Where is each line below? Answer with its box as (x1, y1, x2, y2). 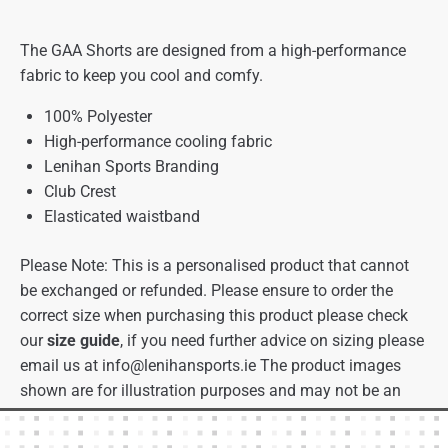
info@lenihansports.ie (102, 356, 256, 376)
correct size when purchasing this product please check (20, 306, 408, 326)
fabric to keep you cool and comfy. (20, 66, 267, 86)
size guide (47, 331, 120, 351)
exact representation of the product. (20, 406, 270, 426)
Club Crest (44, 182, 116, 202)
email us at (20, 356, 102, 376)
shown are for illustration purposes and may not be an (20, 381, 401, 401)
